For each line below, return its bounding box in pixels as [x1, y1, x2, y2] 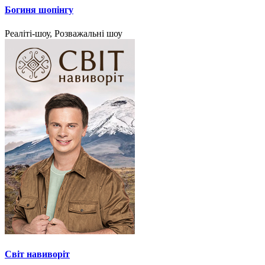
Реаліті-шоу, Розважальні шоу [5, 28, 122, 38]
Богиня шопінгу [5, 5, 73, 15]
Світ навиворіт [5, 248, 70, 259]
